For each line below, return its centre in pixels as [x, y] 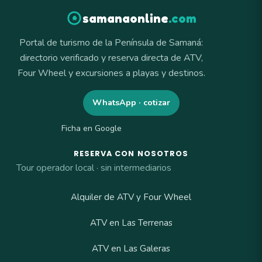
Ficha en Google [91, 129]
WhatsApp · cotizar [131, 103]
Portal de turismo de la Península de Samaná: [111, 42]
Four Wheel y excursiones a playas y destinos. [111, 73]
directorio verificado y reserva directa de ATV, [111, 58]
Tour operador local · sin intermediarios [94, 168]
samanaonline [125, 18]
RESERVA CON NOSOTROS [131, 154]
